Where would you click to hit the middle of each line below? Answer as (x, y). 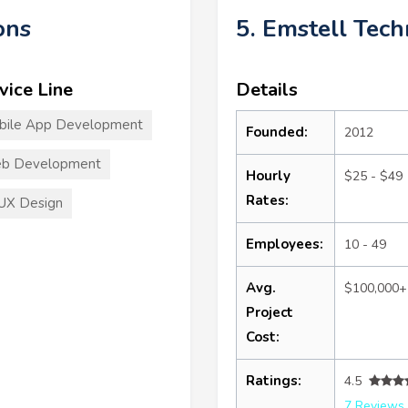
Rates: (267, 200)
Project (270, 312)
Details (267, 89)
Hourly (268, 175)
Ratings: (274, 380)
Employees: (285, 244)
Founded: (277, 132)
